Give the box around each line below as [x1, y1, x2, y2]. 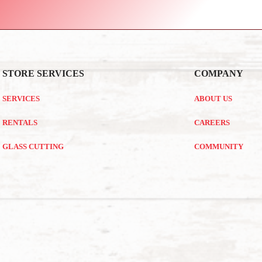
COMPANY [194, 68, 244, 78]
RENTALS [2, 119, 37, 127]
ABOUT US [194, 95, 233, 103]
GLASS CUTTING [2, 143, 64, 151]
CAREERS [194, 119, 230, 127]
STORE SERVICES [2, 68, 84, 78]
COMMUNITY [194, 143, 244, 151]
